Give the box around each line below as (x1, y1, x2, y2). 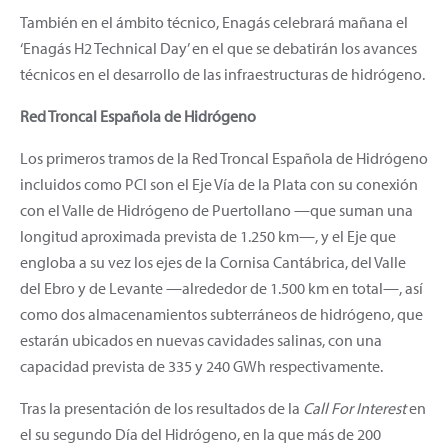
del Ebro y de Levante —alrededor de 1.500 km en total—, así (20, 277, 423, 298)
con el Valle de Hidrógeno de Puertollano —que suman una (20, 199, 413, 220)
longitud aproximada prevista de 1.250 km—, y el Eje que (20, 225, 396, 246)
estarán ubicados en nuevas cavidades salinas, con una (20, 329, 382, 350)
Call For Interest (303, 397, 409, 418)
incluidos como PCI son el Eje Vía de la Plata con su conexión (20, 173, 418, 194)
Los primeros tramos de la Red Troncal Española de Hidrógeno (20, 147, 428, 168)
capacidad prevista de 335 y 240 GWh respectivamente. (20, 355, 383, 376)
